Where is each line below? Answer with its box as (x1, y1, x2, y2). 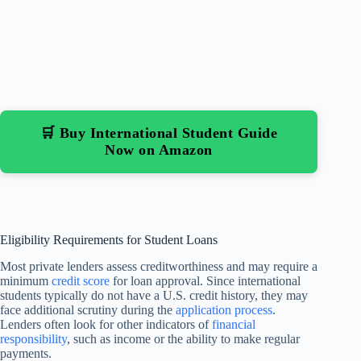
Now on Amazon (105, 142, 213, 159)
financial (212, 317, 255, 332)
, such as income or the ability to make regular (67, 332, 300, 346)
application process (176, 303, 272, 317)
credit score (52, 274, 110, 288)
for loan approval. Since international (110, 274, 301, 288)
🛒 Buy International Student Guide (39, 125, 278, 142)
